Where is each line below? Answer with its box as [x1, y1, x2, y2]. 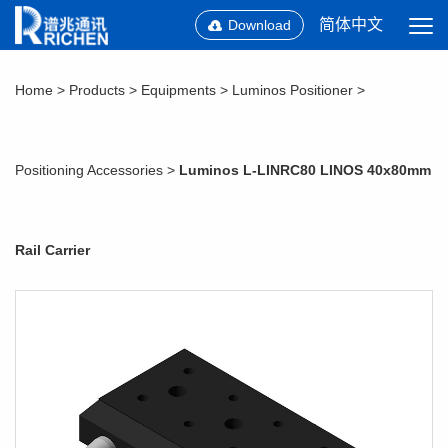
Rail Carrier [15, 242, 90, 258]
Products [69, 82, 125, 98]
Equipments [141, 82, 216, 98]
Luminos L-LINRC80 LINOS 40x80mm [179, 162, 431, 178]
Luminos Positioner [232, 82, 353, 98]
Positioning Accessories [15, 162, 163, 178]
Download [228, 17, 291, 33]
